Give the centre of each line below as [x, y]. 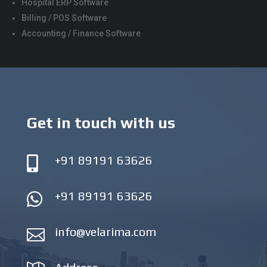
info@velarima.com [105, 231]
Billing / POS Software [64, 18]
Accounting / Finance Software [81, 33]
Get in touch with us [101, 122]
